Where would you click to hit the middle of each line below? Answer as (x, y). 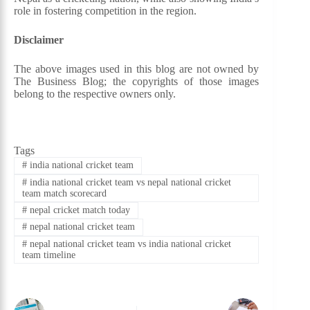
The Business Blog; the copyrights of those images (137, 82)
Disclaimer (39, 40)
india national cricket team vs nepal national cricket (129, 182)
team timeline (48, 255)
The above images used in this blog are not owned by (137, 69)
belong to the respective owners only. (95, 94)
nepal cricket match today (78, 210)
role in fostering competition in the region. (105, 11)
